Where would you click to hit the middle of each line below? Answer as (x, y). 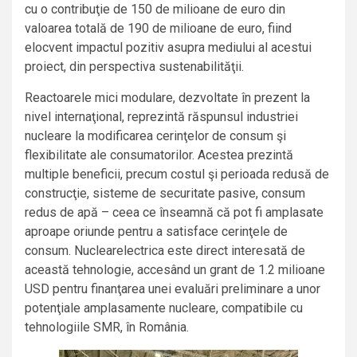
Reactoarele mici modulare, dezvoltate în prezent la (167, 98)
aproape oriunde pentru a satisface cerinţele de (156, 232)
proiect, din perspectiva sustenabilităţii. (134, 67)
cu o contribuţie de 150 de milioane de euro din (155, 10)
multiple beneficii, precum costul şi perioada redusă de (177, 175)
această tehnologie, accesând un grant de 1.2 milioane (175, 270)
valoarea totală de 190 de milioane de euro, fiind (158, 29)
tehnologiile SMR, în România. (107, 328)
